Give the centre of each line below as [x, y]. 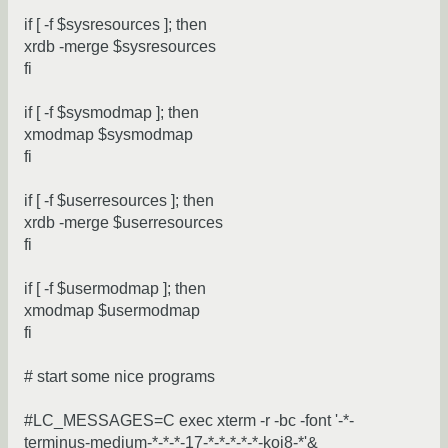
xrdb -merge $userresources [123, 223]
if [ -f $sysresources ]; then [115, 25]
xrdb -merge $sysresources [120, 47]
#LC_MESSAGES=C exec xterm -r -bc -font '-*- [189, 421]
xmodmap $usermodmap [112, 311]
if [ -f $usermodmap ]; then [115, 289]
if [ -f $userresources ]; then [119, 201]
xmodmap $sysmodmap [108, 135]
